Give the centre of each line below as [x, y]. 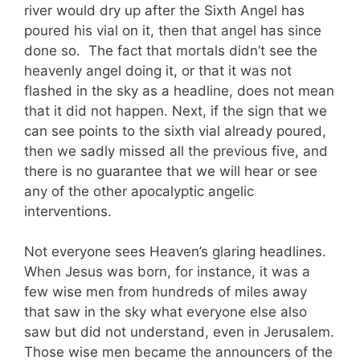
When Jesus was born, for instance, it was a [167, 272]
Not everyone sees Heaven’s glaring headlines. [177, 252]
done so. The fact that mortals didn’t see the [171, 50]
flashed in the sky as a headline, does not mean [179, 90]
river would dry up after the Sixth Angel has [164, 10]
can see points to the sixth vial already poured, [175, 131]
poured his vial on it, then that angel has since [173, 30]
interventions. [68, 211]
